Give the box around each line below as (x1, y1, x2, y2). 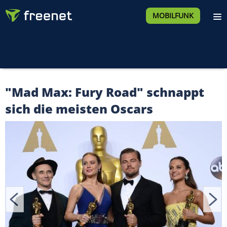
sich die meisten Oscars (5, 100, 153, 117)
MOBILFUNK (152, 11, 194, 20)
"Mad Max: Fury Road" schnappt (5, 84, 204, 100)
